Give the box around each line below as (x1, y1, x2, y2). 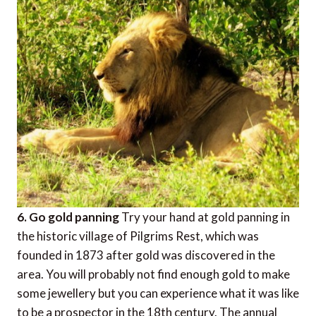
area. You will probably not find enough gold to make (17, 267, 290, 282)
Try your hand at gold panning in (119, 209, 290, 225)
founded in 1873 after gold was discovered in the (17, 248, 275, 263)
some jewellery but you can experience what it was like (17, 286, 299, 301)
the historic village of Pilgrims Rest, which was (17, 229, 259, 244)
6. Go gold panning (17, 209, 119, 225)
